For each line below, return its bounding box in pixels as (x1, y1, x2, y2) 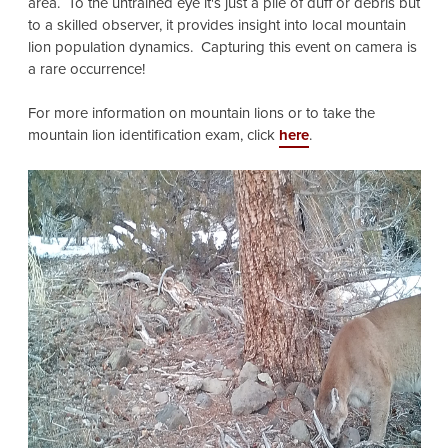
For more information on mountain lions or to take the (27, 102, 375, 125)
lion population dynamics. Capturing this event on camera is (27, 36, 417, 59)
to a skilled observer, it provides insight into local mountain (27, 14, 406, 37)
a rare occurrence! (27, 58, 145, 81)
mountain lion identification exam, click (27, 124, 279, 147)
